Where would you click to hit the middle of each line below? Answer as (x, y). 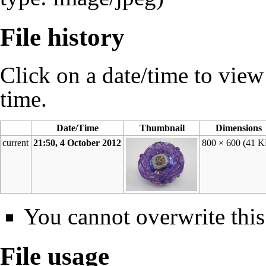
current (16, 142)
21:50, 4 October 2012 (77, 142)
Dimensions (238, 128)
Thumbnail (162, 128)
